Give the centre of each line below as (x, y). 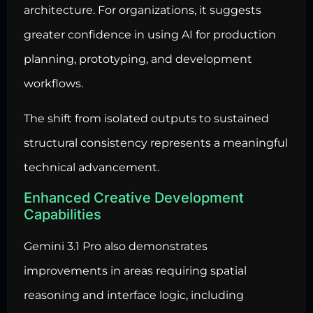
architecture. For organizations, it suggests (143, 10)
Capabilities (63, 214)
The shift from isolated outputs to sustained (146, 118)
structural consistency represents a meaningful (156, 143)
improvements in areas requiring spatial (135, 270)
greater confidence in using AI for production (150, 35)
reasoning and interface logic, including (134, 295)
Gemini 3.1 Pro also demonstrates (116, 246)
